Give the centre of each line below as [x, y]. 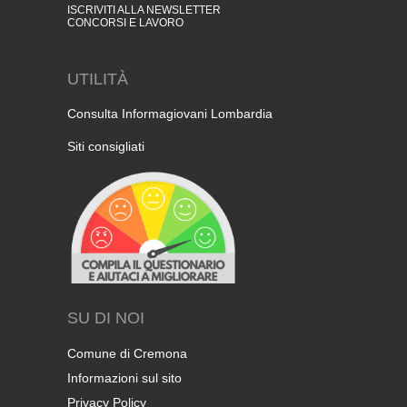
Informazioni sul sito [124, 378]
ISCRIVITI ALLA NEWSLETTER [144, 10]
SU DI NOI [106, 318]
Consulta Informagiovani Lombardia [170, 114]
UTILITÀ [98, 79]
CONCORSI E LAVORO [125, 23]
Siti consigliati [106, 146]
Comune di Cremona [127, 353]
